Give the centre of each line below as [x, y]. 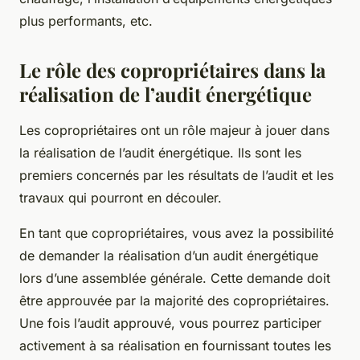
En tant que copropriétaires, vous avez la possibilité [176, 233]
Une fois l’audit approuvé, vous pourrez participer [170, 323]
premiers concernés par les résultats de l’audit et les [176, 175]
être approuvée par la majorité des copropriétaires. [174, 300]
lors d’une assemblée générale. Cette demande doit [175, 278]
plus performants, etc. [86, 20]
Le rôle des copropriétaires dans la [172, 70]
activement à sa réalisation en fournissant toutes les [175, 345]
